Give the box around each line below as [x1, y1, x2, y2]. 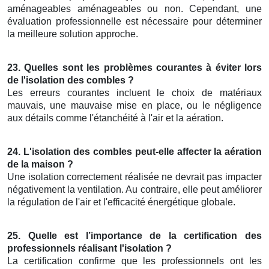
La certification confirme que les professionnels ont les [7, 256, 262, 267]
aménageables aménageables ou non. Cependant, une [7, 4, 262, 14]
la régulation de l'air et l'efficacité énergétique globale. [7, 197, 235, 208]
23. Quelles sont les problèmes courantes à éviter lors [7, 62, 262, 73]
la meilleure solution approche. [7, 29, 138, 40]
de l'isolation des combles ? [7, 75, 134, 86]
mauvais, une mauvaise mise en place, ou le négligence [7, 100, 262, 111]
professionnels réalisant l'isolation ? [7, 243, 172, 254]
